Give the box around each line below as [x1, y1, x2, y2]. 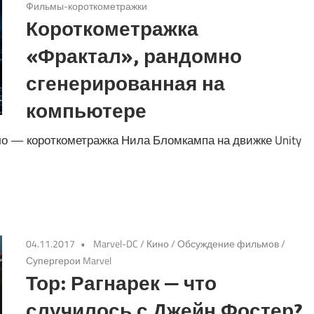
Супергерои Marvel [26, 253, 112, 268]
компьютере [26, 98, 147, 123]
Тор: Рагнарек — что [26, 271, 217, 296]
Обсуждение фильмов [177, 236, 280, 252]
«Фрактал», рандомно [26, 43, 243, 69]
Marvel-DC [93, 236, 139, 252]
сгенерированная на [26, 71, 226, 96]
